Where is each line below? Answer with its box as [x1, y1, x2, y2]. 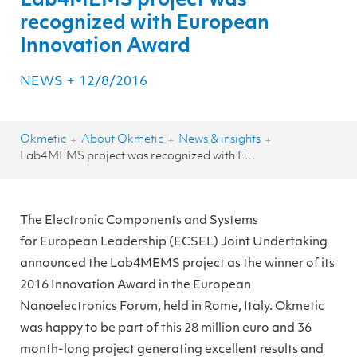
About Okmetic [81, 134, 163, 147]
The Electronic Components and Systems [20, 215, 258, 228]
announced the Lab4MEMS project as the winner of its [20, 258, 335, 271]
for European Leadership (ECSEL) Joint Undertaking [20, 237, 328, 249]
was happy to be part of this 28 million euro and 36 [20, 323, 312, 335]
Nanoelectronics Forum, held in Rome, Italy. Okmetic [20, 301, 324, 314]
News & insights [178, 134, 261, 147]
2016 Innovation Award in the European [20, 280, 251, 292]
